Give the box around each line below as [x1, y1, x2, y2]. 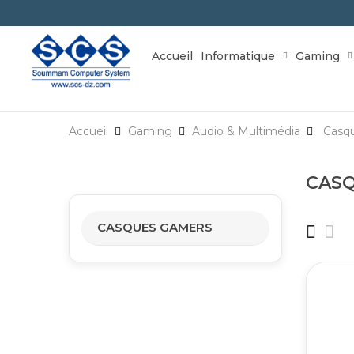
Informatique [200, 48, 275, 63]
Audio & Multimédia [191, 124, 300, 139]
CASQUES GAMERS [97, 220, 213, 235]
